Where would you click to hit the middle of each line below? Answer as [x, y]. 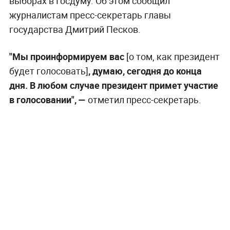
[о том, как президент [173, 56]
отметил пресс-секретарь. [143, 99]
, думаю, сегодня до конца [145, 71]
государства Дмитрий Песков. [75, 29]
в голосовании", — [47, 99]
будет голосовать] [49, 71]
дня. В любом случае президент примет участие [113, 85]
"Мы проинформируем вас [68, 56]
